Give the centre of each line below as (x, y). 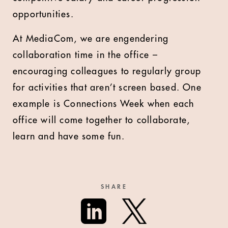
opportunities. (43, 14)
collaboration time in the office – (85, 55)
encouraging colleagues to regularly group (107, 71)
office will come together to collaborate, (102, 120)
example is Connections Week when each (104, 104)
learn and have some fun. (69, 136)
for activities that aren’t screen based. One (107, 88)
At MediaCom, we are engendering (91, 39)
